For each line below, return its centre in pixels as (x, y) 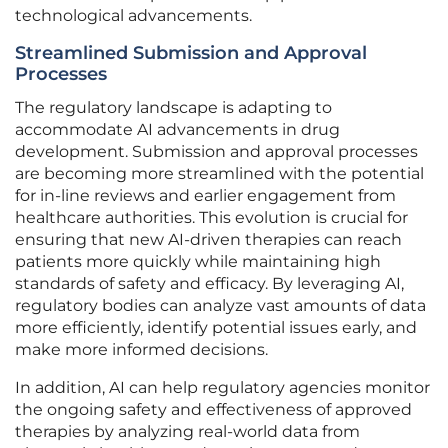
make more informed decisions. (141, 350)
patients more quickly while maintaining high (198, 262)
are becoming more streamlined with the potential (219, 174)
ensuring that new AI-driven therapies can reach (208, 240)
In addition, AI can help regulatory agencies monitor (222, 388)
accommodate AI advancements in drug (177, 130)
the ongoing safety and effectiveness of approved (213, 410)
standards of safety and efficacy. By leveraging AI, (209, 284)
